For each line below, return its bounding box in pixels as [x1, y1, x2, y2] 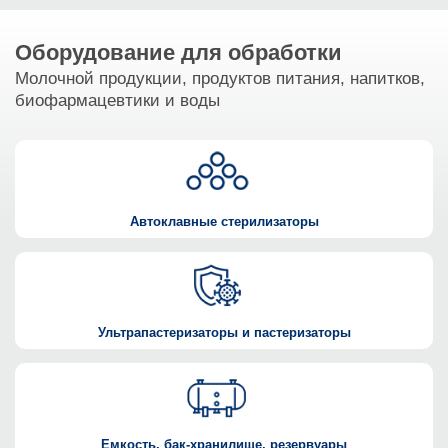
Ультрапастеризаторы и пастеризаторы [97, 326, 351, 341]
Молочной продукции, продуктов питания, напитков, [15, 68, 425, 88]
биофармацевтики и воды [15, 90, 220, 110]
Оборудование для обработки [15, 39, 342, 65]
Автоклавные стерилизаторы [129, 214, 319, 229]
